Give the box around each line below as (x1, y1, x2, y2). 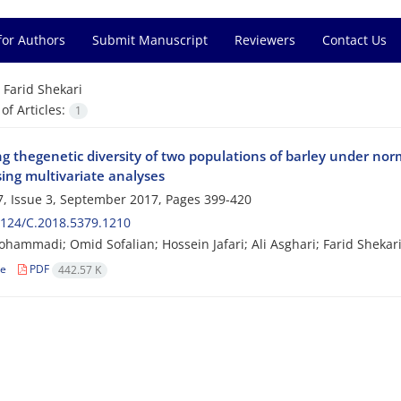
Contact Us (322, 31, 387, 48)
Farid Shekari (3, 81, 82, 98)
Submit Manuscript (92, 31, 208, 48)
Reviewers (235, 31, 295, 48)
